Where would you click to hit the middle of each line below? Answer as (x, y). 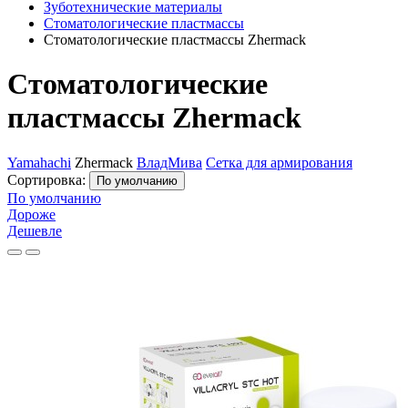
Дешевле (35, 230)
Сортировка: (48, 179)
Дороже (31, 214)
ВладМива (169, 162)
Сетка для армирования (279, 162)
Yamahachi (39, 162)
